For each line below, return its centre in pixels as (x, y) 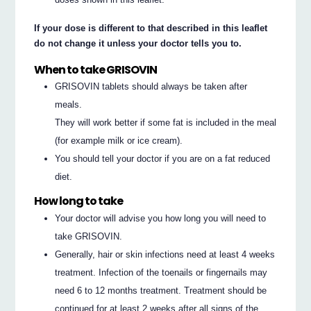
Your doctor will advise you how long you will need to (161, 218)
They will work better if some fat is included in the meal (166, 123)
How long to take (79, 201)
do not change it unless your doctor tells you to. (138, 43)
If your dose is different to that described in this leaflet (151, 28)
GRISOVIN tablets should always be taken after (151, 87)
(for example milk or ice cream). (119, 141)
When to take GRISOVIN (96, 69)
